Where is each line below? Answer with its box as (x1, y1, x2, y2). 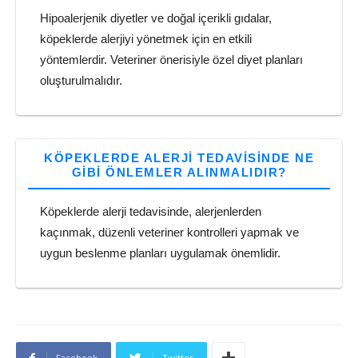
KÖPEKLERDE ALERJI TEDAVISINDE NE (44, 151, 314, 165)
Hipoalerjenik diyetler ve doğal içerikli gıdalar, (40, 11, 272, 25)
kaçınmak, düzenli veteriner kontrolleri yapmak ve (40, 225, 299, 239)
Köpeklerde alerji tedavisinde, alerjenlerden (40, 205, 261, 218)
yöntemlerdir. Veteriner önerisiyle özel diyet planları (40, 53, 303, 66)
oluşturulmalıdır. (40, 74, 122, 87)
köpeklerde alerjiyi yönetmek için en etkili (40, 32, 252, 46)
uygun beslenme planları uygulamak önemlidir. (40, 246, 280, 260)
